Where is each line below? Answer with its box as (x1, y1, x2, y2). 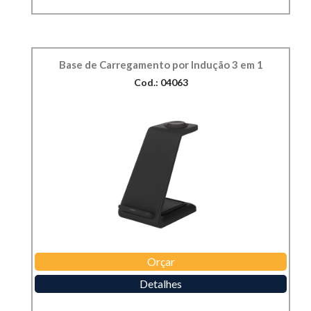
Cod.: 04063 (133, 76, 188, 89)
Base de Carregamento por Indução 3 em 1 (58, 58, 263, 72)
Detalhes (140, 277, 182, 291)
